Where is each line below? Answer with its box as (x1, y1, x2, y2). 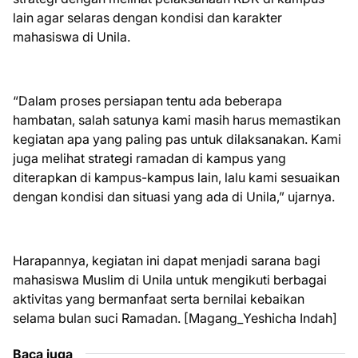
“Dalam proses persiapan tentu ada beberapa (13, 93, 282, 109)
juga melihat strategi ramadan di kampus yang (13, 150, 286, 166)
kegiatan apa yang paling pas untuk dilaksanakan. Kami (13, 131, 341, 147)
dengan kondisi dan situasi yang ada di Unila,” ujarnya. (13, 189, 335, 205)
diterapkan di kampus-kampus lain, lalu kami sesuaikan (13, 169, 340, 185)
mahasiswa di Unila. (13, 29, 130, 45)
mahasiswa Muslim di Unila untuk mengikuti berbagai (13, 272, 327, 288)
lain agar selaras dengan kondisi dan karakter (13, 10, 282, 26)
